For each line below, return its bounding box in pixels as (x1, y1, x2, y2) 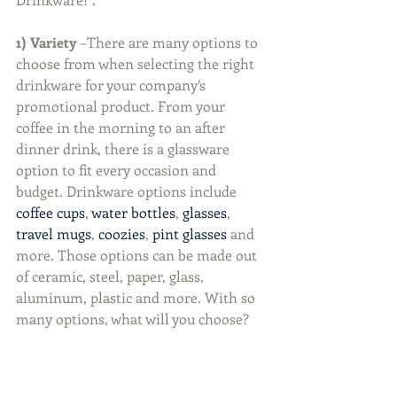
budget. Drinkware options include (16, 182, 240, 200)
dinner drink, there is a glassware (16, 139, 233, 158)
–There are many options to (77, 33, 261, 51)
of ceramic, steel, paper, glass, (16, 267, 207, 285)
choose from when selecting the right (16, 54, 258, 73)
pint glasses (152, 224, 227, 243)
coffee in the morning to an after (16, 118, 229, 136)
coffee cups (16, 203, 85, 222)
